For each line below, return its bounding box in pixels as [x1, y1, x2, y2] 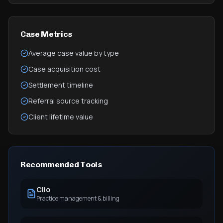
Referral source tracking [28, 96, 108, 106]
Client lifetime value [28, 112, 93, 121]
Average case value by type [28, 48, 119, 58]
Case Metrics [20, 29, 73, 39]
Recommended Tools [20, 160, 102, 169]
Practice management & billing [36, 194, 119, 203]
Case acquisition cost [28, 64, 101, 74]
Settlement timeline [28, 80, 93, 90]
